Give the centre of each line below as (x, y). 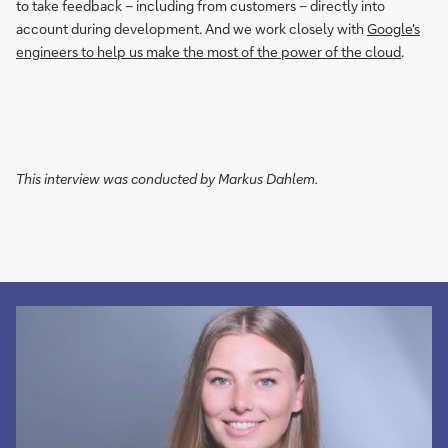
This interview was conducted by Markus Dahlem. (167, 178)
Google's (393, 28)
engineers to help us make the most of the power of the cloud (208, 51)
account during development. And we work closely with (191, 28)
